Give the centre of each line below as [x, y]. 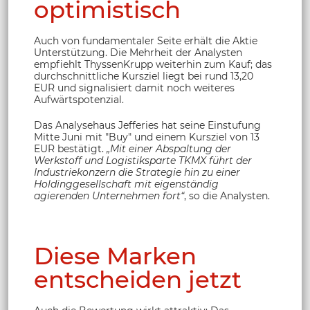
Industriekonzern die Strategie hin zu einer [137, 173]
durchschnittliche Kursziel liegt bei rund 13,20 [144, 76]
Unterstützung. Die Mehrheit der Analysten [138, 53]
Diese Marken [115, 256]
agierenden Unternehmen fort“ [109, 196]
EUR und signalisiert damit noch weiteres [134, 88]
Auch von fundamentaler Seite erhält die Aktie [146, 41]
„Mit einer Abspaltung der [169, 149]
